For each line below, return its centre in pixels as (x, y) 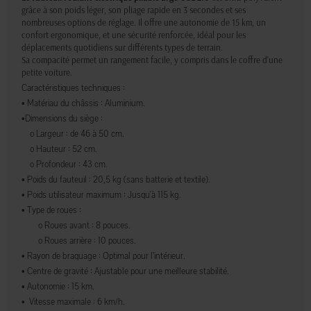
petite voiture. (47, 73)
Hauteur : (53, 150)
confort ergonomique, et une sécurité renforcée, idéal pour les (134, 35)
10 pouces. (117, 241)
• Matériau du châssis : (63, 104)
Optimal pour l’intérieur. (144, 257)
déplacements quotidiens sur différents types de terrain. (122, 48)
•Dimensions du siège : (62, 119)
